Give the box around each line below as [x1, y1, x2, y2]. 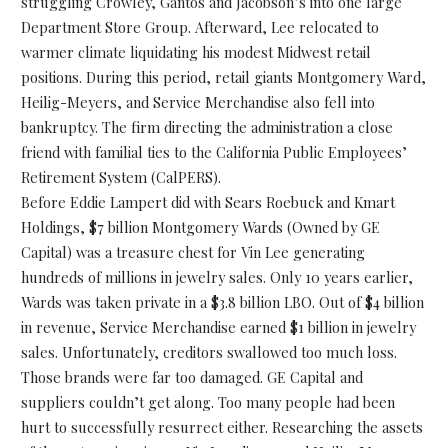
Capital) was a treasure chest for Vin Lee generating [20, 241, 365, 262]
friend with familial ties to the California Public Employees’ [20, 141, 407, 162]
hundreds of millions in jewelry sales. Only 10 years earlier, [20, 266, 413, 287]
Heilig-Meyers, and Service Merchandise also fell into [20, 91, 375, 112]
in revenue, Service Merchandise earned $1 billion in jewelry [20, 316, 416, 337]
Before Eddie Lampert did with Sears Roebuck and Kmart [20, 191, 395, 212]
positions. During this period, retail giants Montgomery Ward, [20, 66, 426, 87]
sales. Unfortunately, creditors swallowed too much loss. [20, 341, 397, 362]
